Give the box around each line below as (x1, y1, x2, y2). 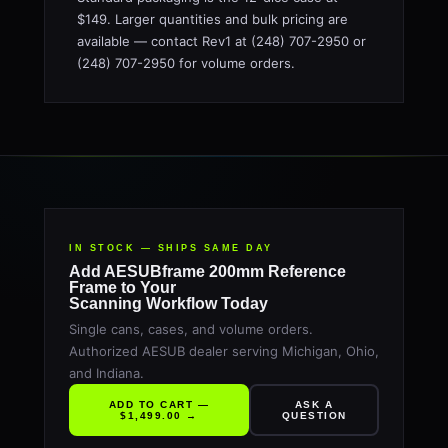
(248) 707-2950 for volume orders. (77, 55, 295, 71)
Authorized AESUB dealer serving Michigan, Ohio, (69, 343, 379, 359)
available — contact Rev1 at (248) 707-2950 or (77, 33, 366, 49)
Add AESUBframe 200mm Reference (69, 263, 346, 280)
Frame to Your (69, 279, 176, 296)
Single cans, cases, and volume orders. (69, 321, 313, 337)
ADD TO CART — (108, 399, 210, 410)
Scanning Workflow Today (69, 295, 268, 312)
